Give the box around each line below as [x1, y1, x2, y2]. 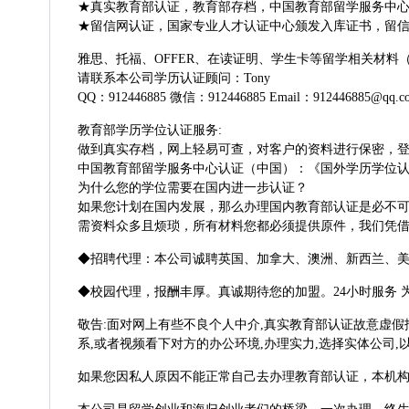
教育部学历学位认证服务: [78, 123, 223, 137]
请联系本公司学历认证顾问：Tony [78, 71, 271, 85]
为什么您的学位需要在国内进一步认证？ [78, 181, 309, 194]
